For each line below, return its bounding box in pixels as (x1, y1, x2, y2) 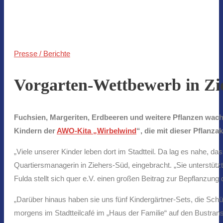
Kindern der (14, 126, 57, 135)
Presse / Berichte (14, 49, 70, 58)
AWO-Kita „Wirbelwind (57, 126, 136, 135)
